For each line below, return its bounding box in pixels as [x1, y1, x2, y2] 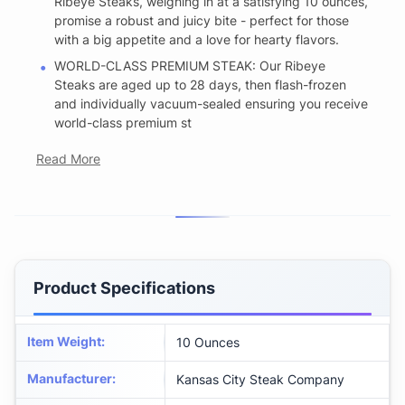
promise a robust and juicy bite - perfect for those [54, 13, 349, 29]
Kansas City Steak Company [176, 372, 344, 388]
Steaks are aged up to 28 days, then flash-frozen [54, 77, 346, 93]
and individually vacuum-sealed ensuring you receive [54, 96, 368, 112]
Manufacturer [27, 371, 112, 387]
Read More [36, 151, 100, 167]
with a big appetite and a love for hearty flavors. [54, 32, 339, 48]
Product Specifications [33, 278, 215, 298]
